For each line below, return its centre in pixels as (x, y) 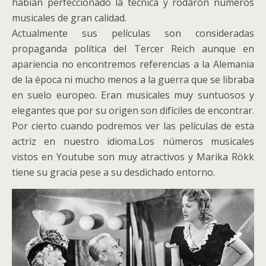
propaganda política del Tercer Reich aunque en (133, 48)
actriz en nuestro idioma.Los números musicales (133, 141)
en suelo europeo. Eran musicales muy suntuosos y (133, 95)
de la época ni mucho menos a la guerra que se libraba (133, 79)
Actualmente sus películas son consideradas (133, 33)
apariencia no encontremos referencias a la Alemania (133, 64)
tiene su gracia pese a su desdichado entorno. (113, 172)
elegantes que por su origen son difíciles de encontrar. (133, 110)
